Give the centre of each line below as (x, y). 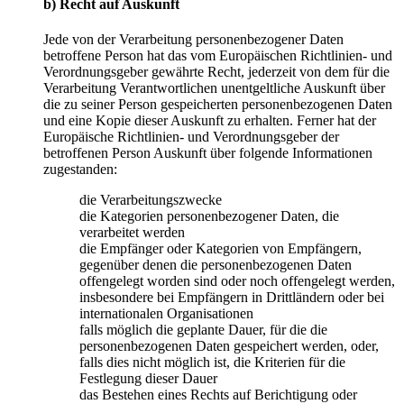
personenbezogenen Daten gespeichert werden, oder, (229, 346)
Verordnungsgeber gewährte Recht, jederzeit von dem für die (216, 72)
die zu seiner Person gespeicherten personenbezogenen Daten (218, 105)
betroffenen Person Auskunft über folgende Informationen (208, 153)
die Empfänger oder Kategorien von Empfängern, (220, 249)
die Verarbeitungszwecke (151, 200)
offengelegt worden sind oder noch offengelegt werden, (237, 281)
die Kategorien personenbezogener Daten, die (209, 216)
